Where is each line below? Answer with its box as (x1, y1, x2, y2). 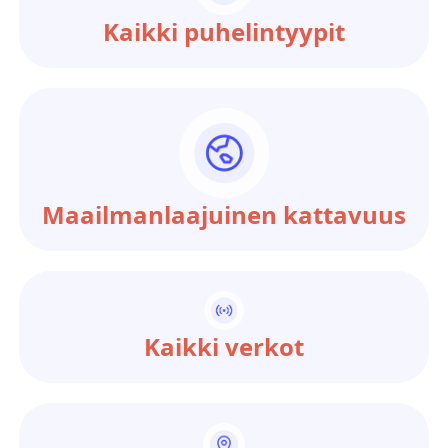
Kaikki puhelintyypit (103, 14, 345, 48)
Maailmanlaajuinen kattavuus (42, 197, 406, 231)
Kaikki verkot (144, 330, 304, 364)
